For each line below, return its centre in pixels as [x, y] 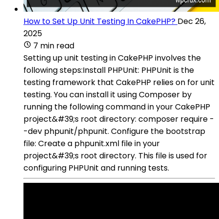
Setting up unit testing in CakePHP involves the [112, 58]
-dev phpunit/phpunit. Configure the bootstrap [114, 131]
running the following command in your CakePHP [117, 107]
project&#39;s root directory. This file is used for [115, 155]
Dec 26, [192, 21]
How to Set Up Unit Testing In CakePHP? [99, 21]
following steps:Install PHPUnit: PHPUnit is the [109, 70]
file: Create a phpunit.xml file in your [92, 143]
